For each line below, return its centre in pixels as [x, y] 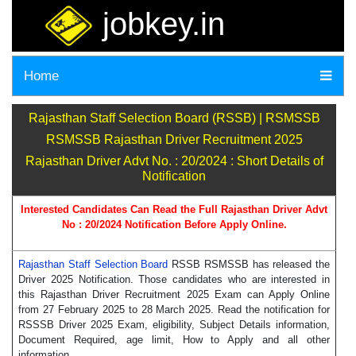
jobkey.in [159, 24]
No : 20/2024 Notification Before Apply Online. [174, 225]
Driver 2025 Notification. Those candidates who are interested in [174, 280]
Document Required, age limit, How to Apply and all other [174, 340]
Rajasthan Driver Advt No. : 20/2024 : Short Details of [174, 161]
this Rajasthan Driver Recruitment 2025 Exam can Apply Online [174, 295]
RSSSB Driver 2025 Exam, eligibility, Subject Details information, [174, 325]
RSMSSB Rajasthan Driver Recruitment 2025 [174, 140]
